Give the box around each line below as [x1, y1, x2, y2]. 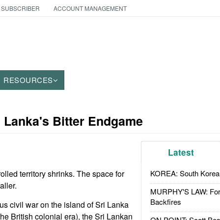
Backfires [150, 196, 181, 207]
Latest [168, 146, 194, 158]
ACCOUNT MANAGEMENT [53, 4, 127, 12]
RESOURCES [3, 75, 53, 85]
